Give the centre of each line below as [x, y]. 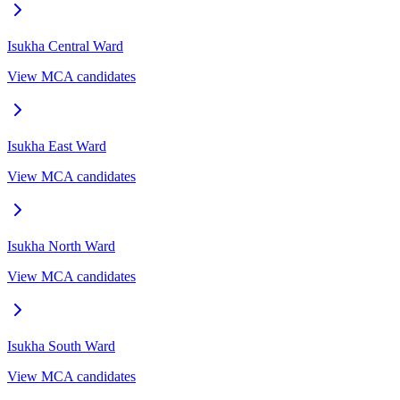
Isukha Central [48, 46]
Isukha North [44, 246]
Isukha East [40, 146]
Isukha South [44, 346]
